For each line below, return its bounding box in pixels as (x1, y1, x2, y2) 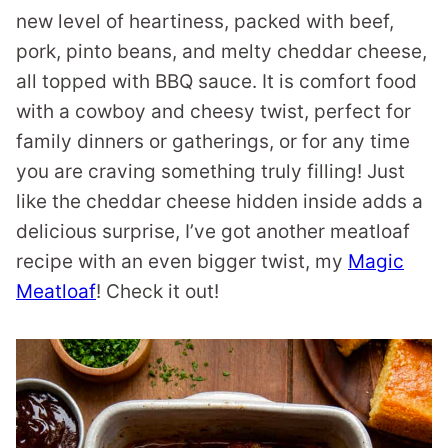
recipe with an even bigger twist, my (16, 250, 348, 273)
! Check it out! (96, 280, 219, 303)
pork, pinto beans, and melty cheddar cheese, (16, 40, 427, 63)
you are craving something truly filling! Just (16, 160, 405, 183)
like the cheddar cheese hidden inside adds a (16, 190, 423, 213)
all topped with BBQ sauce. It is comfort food (16, 70, 417, 93)
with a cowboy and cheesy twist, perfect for (16, 100, 411, 123)
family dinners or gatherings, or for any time (16, 130, 410, 153)
